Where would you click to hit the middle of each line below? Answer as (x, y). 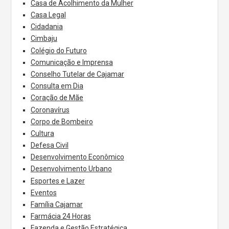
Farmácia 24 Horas (61, 216)
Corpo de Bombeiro (62, 121)
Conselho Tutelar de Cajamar (77, 74)
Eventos (43, 192)
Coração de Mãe (57, 98)
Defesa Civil (49, 145)
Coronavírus (50, 110)
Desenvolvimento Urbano (71, 169)
